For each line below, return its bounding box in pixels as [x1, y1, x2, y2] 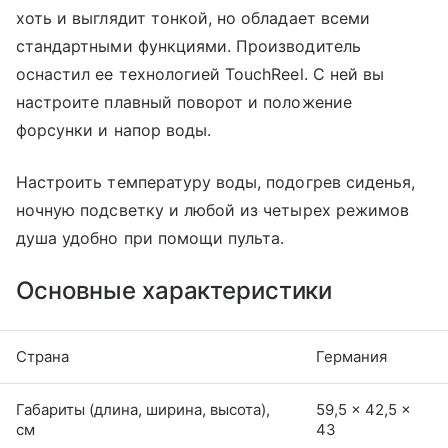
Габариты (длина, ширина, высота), [16, 399, 270, 419]
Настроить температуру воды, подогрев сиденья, [16, 171, 416, 192]
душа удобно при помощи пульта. [16, 227, 285, 248]
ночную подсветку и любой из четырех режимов [16, 199, 410, 220]
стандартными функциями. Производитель [16, 35, 361, 56]
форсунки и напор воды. [16, 119, 212, 140]
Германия [316, 346, 387, 366]
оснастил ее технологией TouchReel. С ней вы [16, 63, 385, 84]
